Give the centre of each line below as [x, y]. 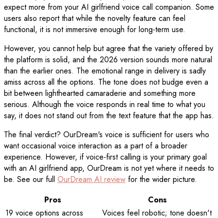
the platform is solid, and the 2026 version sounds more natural [108, 60]
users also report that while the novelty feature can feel [95, 18]
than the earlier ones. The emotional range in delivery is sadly [105, 71]
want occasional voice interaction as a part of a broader [96, 146]
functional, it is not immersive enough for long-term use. [95, 30]
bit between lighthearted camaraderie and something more [100, 93]
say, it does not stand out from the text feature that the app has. [109, 116]
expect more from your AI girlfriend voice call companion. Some [109, 7]
